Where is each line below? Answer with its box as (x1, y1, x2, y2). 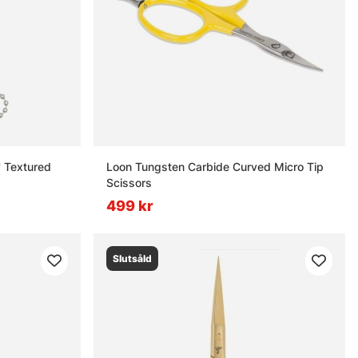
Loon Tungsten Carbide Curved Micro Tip (106, 159, 324, 173)
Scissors (106, 175, 153, 189)
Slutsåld (113, 252, 153, 265)
